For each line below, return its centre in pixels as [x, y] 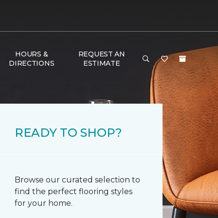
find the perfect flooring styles [73, 191]
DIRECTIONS [32, 63]
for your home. [44, 203]
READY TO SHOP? [68, 133]
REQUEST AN [101, 54]
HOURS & [32, 54]
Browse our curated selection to [77, 180]
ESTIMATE [101, 63]
